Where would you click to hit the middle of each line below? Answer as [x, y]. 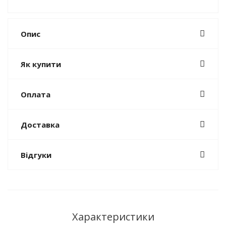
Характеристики [113, 216]
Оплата [36, 94]
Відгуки [36, 155]
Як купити [41, 64]
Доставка [40, 124]
